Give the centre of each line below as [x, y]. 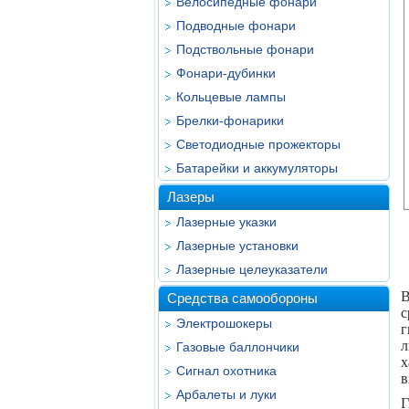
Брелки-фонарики [230, 121]
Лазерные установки [237, 246]
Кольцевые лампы [231, 97]
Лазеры [191, 197]
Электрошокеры [224, 323]
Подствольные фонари [245, 49]
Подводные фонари [236, 26]
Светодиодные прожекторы [258, 144]
